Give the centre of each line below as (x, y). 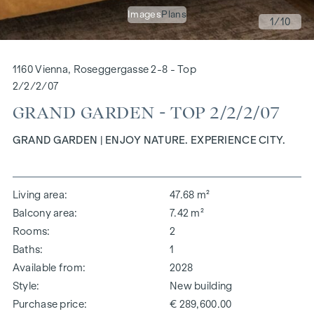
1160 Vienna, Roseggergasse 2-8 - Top (104, 69)
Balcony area (43, 213)
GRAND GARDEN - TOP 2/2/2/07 (146, 113)
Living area (39, 194)
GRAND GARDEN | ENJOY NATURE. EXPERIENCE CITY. (149, 140)
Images (144, 14)
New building (201, 286)
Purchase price (48, 304)
